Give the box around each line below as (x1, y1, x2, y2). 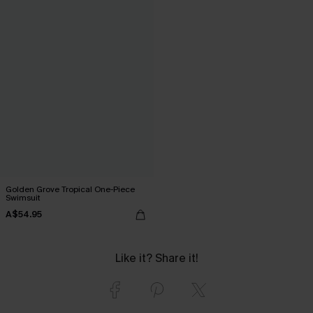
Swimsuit (6, 191, 41, 203)
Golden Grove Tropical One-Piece (6, 183, 135, 195)
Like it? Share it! (115, 250, 198, 265)
